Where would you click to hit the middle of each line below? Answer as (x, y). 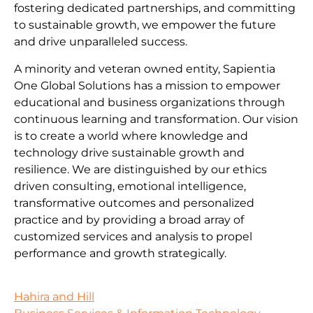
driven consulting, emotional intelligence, (130, 186)
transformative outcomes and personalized (134, 203)
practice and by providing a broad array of (129, 219)
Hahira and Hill (54, 297)
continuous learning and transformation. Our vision (156, 119)
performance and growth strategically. (120, 253)
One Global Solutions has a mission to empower (147, 85)
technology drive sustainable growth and (129, 152)
